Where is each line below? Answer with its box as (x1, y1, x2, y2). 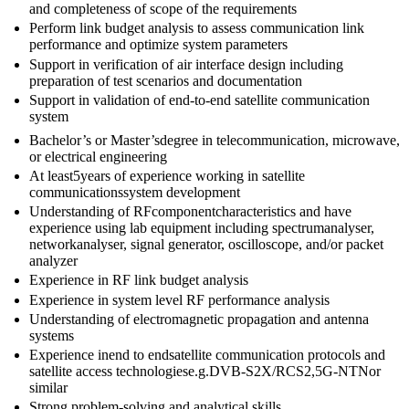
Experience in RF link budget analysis (29, 272, 248, 288)
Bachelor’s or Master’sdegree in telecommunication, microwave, (29, 131, 400, 148)
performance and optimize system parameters (29, 37, 288, 53)
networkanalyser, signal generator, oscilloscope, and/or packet (29, 236, 383, 253)
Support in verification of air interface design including (29, 56, 343, 72)
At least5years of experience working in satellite (29, 167, 305, 184)
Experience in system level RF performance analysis (29, 291, 330, 308)
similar (29, 379, 68, 395)
